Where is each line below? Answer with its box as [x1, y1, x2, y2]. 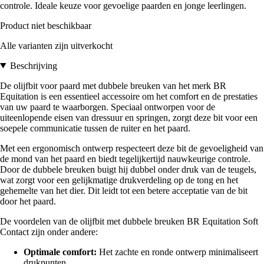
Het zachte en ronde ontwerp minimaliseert [97, 246, 258, 257]
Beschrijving [9, 60, 57, 71]
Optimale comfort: [24, 246, 97, 257]
